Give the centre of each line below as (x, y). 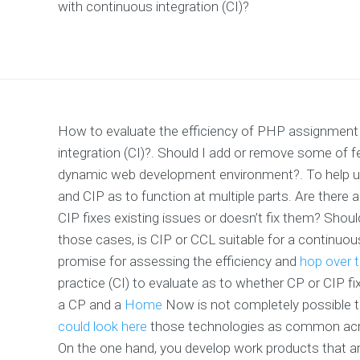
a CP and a (91, 304)
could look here (102, 326)
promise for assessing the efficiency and (179, 261)
